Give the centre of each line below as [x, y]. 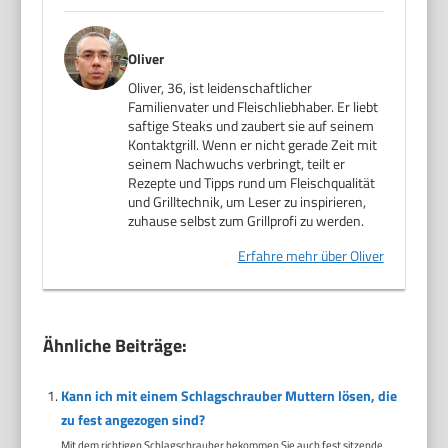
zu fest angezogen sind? [132, 420]
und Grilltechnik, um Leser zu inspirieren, [247, 202]
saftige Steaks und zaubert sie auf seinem [251, 126]
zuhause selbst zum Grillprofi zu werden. [246, 221]
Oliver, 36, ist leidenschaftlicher [220, 88]
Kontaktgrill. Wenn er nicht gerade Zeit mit [253, 145]
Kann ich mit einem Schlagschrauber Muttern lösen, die [228, 396]
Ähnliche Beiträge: [115, 346]
